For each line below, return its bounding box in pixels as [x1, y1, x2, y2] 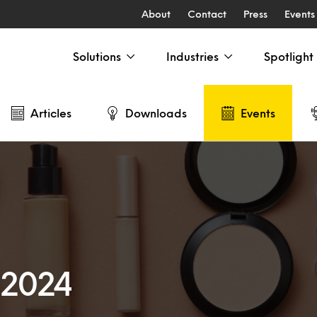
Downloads [125, 108, 187, 117]
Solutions [73, 52, 121, 61]
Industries [166, 52, 219, 61]
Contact [187, 10, 226, 18]
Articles [30, 108, 71, 117]
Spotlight [264, 52, 313, 61]
